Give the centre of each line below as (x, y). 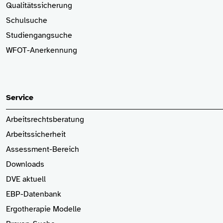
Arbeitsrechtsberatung (45, 120)
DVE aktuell (26, 179)
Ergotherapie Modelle (44, 209)
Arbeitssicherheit (36, 135)
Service (20, 98)
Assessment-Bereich (43, 150)
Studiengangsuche (39, 35)
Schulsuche (27, 20)
